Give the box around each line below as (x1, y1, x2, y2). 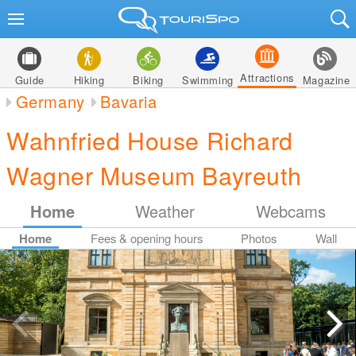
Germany (15, 90, 85, 113)
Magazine (302, 72, 350, 87)
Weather (135, 199, 195, 222)
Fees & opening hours (90, 230, 203, 246)
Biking (133, 72, 164, 87)
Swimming (181, 72, 234, 87)
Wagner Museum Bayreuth (6, 157, 302, 192)
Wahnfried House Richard (6, 122, 293, 157)
